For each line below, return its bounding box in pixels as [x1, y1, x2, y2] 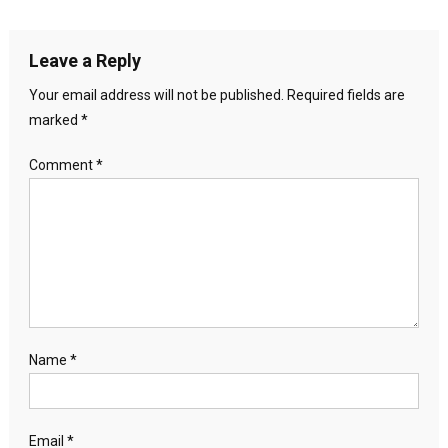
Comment [28, 156, 96, 173]
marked [28, 111, 81, 128]
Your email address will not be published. [28, 86, 284, 103]
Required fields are [286, 86, 405, 103]
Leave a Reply [28, 49, 141, 71]
